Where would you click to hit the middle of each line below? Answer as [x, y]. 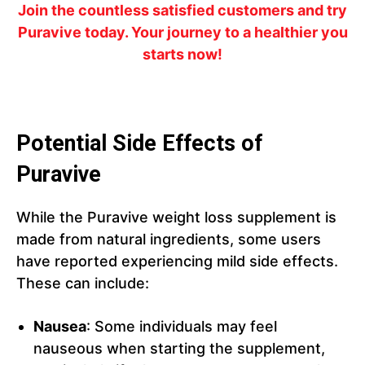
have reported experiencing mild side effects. [177, 262]
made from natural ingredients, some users [169, 240]
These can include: [83, 284]
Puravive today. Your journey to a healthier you [182, 33]
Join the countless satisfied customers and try [182, 11]
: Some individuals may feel [182, 327]
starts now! [182, 55]
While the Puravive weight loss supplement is [176, 218]
